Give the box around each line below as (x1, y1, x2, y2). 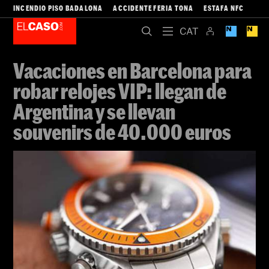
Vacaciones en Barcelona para (13, 58, 252, 83)
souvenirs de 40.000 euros (13, 119, 231, 144)
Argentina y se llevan (13, 98, 175, 124)
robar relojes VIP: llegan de (13, 78, 226, 103)
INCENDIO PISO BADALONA (13, 4, 103, 12)
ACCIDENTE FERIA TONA (113, 4, 194, 12)
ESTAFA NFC (204, 4, 244, 12)
